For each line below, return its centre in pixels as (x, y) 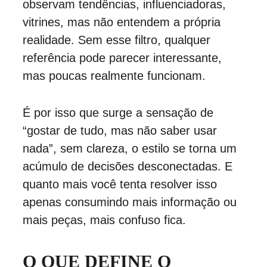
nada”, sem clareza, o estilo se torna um (131, 148)
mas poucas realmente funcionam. (114, 76)
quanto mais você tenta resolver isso (121, 184)
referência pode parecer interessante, (124, 58)
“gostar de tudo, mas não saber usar (121, 131)
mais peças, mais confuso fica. (104, 220)
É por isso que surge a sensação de (119, 113)
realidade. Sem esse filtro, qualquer (118, 40)
